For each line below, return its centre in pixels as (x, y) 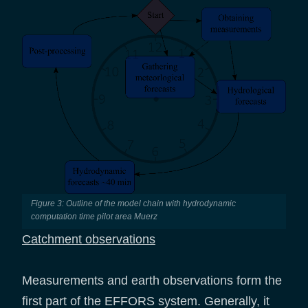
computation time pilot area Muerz (94, 216)
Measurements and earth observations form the (152, 280)
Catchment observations (89, 239)
